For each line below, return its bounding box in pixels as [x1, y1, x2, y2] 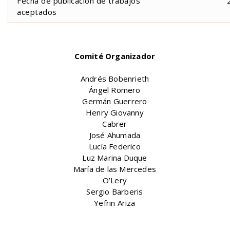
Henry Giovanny [86, 107, 144, 118]
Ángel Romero [89, 84, 141, 95]
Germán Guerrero [82, 95, 147, 106]
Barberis [111, 186, 143, 197]
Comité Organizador [74, 50, 156, 61]
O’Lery [102, 175, 127, 185]
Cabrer [102, 118, 127, 129]
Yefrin [94, 197, 116, 208]
